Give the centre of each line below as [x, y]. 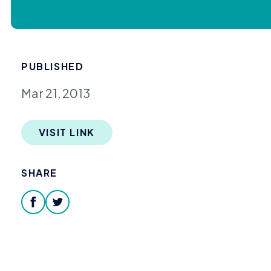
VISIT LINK [67, 132]
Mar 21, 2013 [56, 93]
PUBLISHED [53, 66]
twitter [77, 211]
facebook [62, 211]
